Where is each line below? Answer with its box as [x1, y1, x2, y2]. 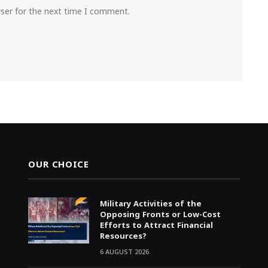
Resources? [100, 229, 147, 244]
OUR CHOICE [28, 156, 89, 173]
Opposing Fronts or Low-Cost [100, 207, 221, 223]
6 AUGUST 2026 [100, 245, 150, 260]
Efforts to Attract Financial [100, 218, 214, 233]
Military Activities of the [100, 196, 202, 212]
